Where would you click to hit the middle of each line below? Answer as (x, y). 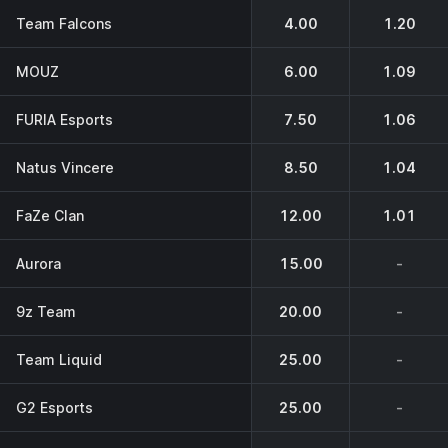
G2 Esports (54, 407)
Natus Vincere (65, 167)
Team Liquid (59, 359)
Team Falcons (64, 23)
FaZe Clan (50, 215)
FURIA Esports (64, 119)
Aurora (38, 263)
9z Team (46, 311)
